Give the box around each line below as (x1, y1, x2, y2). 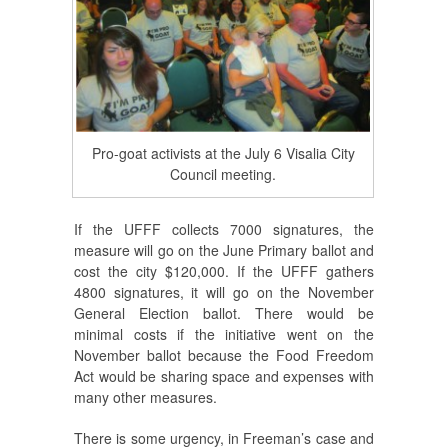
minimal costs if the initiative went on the (74, 323, 374, 344)
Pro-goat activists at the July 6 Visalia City (91, 143, 355, 164)
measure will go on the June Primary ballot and (74, 239, 374, 260)
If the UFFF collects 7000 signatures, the (74, 218, 374, 239)
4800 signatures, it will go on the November (74, 281, 374, 302)
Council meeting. (170, 164, 276, 185)
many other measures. (74, 386, 217, 407)
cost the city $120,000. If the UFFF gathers (74, 260, 374, 281)
